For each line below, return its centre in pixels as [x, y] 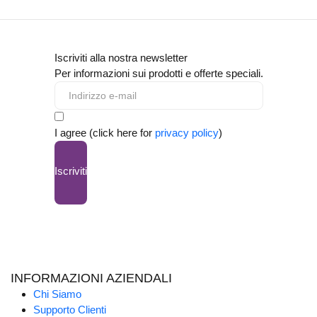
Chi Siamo [57, 294]
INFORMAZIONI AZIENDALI [91, 278]
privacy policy [186, 133]
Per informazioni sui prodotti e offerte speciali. [158, 74]
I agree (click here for [104, 133]
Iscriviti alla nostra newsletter [121, 58]
